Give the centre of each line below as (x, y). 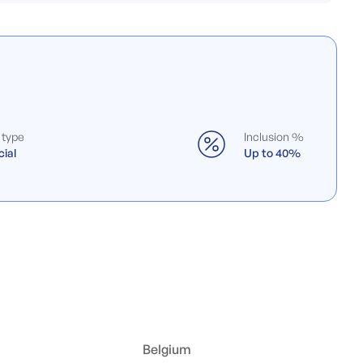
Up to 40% (272, 153)
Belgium (167, 349)
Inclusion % (273, 137)
